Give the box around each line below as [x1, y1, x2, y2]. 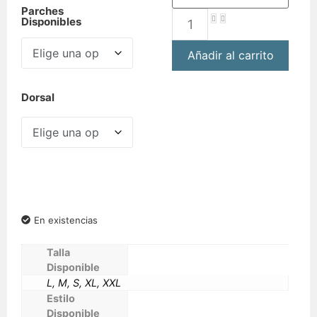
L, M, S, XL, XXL [47, 276, 121, 289]
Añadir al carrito [187, 48, 274, 63]
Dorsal [21, 90, 54, 104]
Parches [21, 4, 64, 18]
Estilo [47, 292, 75, 304]
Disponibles [21, 15, 81, 29]
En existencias [34, 214, 98, 226]
